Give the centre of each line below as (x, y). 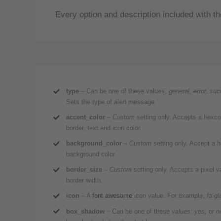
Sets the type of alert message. (111, 102)
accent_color (86, 117)
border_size (84, 170)
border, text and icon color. (104, 128)
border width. (85, 181)
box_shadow (86, 211)
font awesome (112, 196)
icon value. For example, (170, 196)
